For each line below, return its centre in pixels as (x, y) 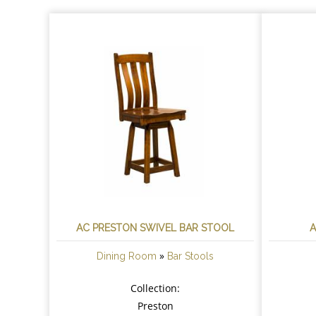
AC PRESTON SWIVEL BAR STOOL (156, 227)
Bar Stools (191, 256)
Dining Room (127, 256)
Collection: (156, 288)
